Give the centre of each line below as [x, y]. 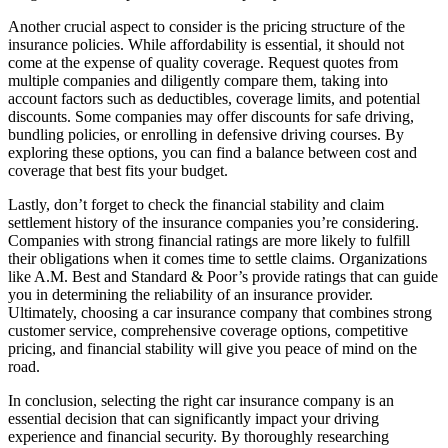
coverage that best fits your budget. [118, 171]
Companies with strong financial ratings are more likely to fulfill [209, 241]
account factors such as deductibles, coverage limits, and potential [214, 99]
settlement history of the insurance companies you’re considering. [213, 223]
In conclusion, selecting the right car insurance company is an [201, 401]
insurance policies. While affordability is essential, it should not [206, 45]
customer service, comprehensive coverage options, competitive [208, 331]
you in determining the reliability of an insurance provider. [190, 295]
